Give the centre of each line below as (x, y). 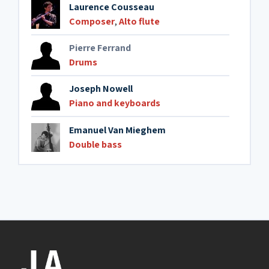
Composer (92, 21)
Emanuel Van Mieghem (117, 130)
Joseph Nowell (101, 89)
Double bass (95, 144)
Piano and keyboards (115, 103)
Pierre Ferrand (100, 48)
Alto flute (139, 21)
